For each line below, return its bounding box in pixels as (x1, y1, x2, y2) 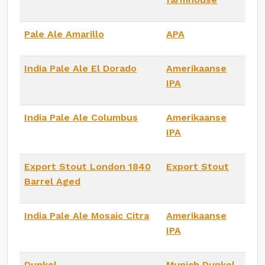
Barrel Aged (24, 175, 80, 187)
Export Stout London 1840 (24, 160, 151, 172)
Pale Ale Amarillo (24, 28, 104, 40)
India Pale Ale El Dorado (24, 62, 137, 74)
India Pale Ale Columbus (24, 111, 138, 123)
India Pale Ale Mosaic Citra (24, 209, 149, 221)
